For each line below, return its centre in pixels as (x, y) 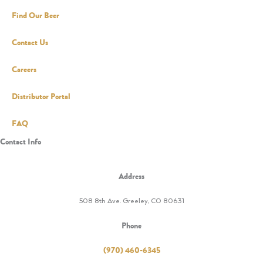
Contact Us (30, 43)
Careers (24, 70)
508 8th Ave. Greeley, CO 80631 (131, 201)
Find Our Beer (36, 16)
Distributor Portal (41, 97)
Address (131, 177)
